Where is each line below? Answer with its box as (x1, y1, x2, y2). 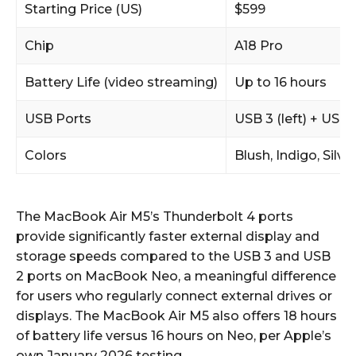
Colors (25, 147, 67, 163)
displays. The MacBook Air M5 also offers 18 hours (16, 308, 337, 323)
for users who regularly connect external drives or (16, 288, 332, 304)
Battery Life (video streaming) (25, 74, 218, 90)
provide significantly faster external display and (16, 228, 319, 244)
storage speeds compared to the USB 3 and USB (16, 248, 331, 264)
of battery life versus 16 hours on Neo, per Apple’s (16, 327, 331, 343)
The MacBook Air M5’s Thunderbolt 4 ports (16, 208, 293, 224)
